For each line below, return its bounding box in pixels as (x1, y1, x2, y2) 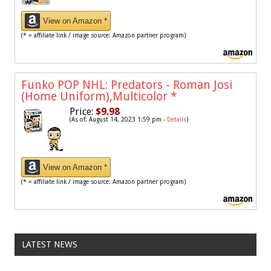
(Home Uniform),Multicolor (21, 89, 171, 103)
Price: (70, 105, 93, 117)
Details (167, 116, 186, 123)
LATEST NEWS (21, 240, 77, 250)
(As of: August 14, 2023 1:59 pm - (70, 116, 167, 123)
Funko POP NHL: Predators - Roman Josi (21, 77, 232, 92)
